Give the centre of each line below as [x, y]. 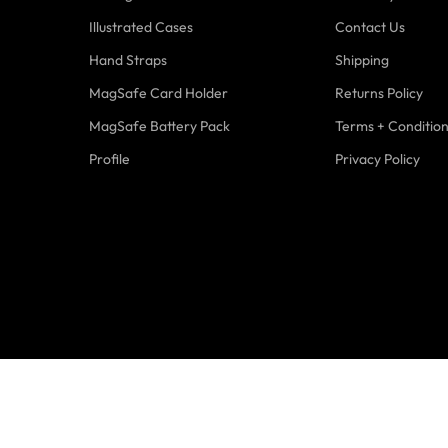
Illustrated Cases [141, 26]
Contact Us [370, 26]
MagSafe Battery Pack [159, 125]
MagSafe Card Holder [158, 92]
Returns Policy [379, 92]
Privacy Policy [377, 158]
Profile [109, 158]
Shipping [362, 59]
